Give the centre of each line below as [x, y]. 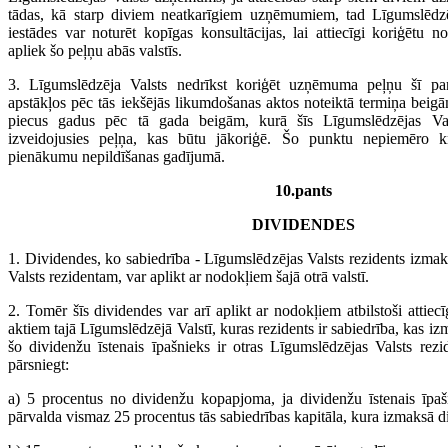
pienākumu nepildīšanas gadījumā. [116, 156]
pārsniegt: [38, 364]
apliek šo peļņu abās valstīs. [95, 50]
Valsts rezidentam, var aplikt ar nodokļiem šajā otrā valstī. [188, 276]
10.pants [303, 190]
